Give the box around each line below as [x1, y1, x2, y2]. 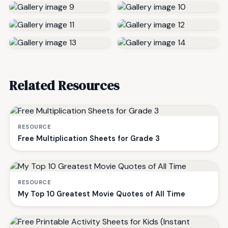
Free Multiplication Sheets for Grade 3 [18, 133, 160, 143]
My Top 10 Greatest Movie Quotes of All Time [18, 189, 185, 198]
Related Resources [9, 76, 119, 95]
